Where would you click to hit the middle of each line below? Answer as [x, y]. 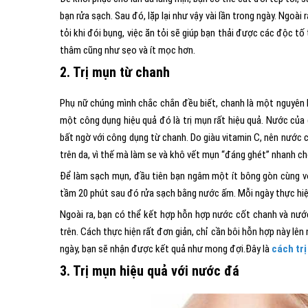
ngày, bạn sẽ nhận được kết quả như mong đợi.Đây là [166, 249]
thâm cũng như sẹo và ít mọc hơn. [128, 50]
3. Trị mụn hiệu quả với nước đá [150, 271]
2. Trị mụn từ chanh [115, 72]
